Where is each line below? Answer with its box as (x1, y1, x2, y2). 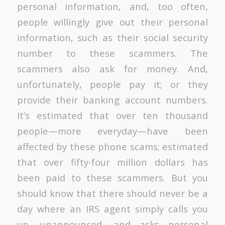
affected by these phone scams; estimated (17, 140, 208, 153)
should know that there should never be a (17, 186, 208, 199)
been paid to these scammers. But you (17, 171, 208, 184)
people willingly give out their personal (17, 15, 208, 28)
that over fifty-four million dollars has (17, 155, 208, 168)
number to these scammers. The (17, 46, 208, 59)
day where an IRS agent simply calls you (17, 202, 208, 215)
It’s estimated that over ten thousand (17, 108, 208, 122)
